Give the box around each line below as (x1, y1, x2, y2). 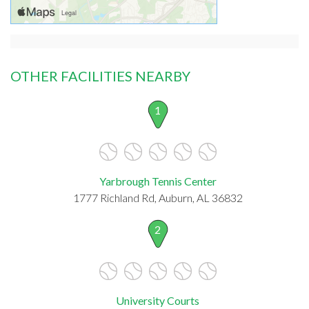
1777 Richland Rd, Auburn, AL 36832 (72, 190, 243, 204)
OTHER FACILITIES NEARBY (10, 67, 190, 84)
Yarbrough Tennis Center (99, 174, 217, 188)
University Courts (116, 293, 199, 307)
